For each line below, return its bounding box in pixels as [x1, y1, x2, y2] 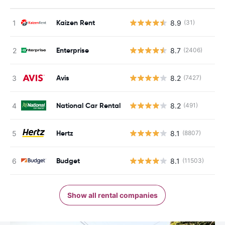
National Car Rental [56, 100, 121, 110]
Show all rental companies [67, 191, 158, 199]
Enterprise [56, 45, 89, 55]
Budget [56, 156, 80, 165]
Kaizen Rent [56, 18, 95, 27]
